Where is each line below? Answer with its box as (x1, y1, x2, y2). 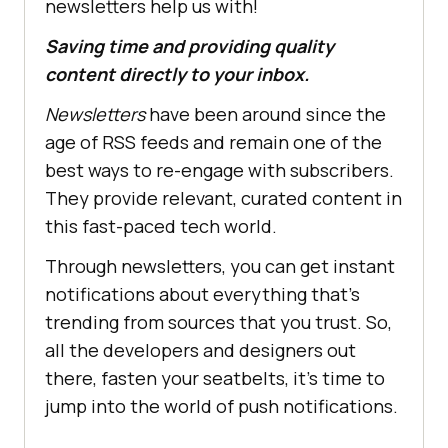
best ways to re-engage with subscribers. (45, 158, 394, 183)
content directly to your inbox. (45, 62, 309, 87)
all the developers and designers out (45, 338, 356, 363)
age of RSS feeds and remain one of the (45, 130, 382, 155)
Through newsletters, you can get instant (45, 254, 395, 279)
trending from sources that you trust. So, (45, 310, 392, 335)
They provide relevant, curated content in (45, 186, 402, 211)
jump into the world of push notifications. (45, 394, 398, 419)
